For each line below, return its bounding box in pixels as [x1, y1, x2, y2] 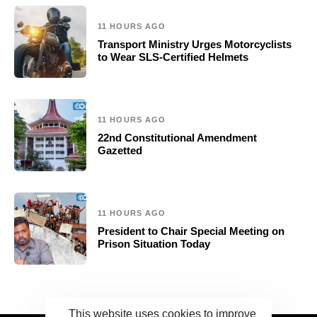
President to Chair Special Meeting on [98, 225, 284, 238]
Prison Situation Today [98, 238, 210, 250]
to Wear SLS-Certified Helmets [98, 51, 248, 64]
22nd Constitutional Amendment [98, 132, 257, 144]
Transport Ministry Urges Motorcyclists [98, 38, 292, 51]
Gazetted [98, 144, 142, 157]
